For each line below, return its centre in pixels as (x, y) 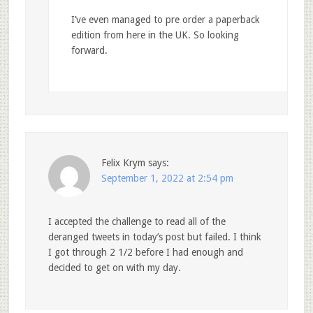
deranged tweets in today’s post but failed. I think (154, 236)
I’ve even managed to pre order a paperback (165, 19)
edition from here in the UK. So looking (155, 35)
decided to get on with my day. (114, 267)
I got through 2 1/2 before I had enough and (145, 252)
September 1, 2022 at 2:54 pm (167, 178)
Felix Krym (123, 162)
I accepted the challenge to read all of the (137, 221)
